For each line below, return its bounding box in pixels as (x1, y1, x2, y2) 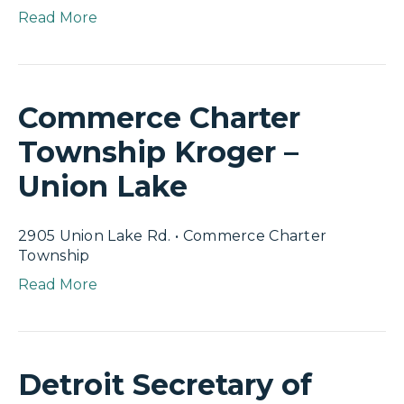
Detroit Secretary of (18, 367, 312, 402)
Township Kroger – (18, 134, 298, 170)
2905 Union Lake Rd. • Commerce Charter (18, 227, 327, 244)
